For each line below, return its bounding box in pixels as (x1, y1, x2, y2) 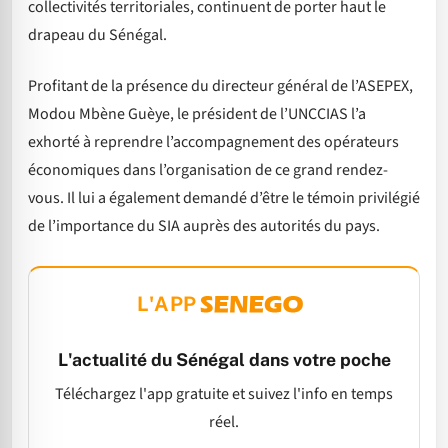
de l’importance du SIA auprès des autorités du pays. (28, 214, 380, 237)
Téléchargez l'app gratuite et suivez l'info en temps (55, 383, 393, 406)
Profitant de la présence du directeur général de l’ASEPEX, (28, 74, 413, 97)
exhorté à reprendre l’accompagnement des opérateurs (28, 130, 399, 153)
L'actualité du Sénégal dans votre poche (57, 348, 391, 370)
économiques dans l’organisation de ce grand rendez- (28, 158, 388, 181)
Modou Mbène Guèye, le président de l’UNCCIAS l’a (28, 102, 366, 125)
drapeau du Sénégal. (28, 24, 167, 47)
